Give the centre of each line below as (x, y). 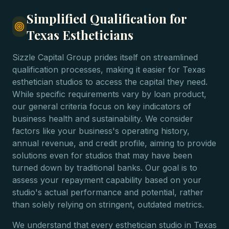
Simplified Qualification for (107, 18)
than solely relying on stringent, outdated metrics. (108, 204)
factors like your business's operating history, (101, 131)
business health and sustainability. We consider (103, 119)
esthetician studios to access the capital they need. (110, 82)
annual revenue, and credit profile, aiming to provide (114, 143)
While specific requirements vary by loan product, (109, 94)
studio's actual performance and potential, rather (108, 192)
